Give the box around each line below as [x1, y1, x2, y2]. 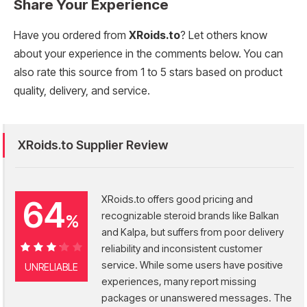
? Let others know [180, 28, 267, 42]
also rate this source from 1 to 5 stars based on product [14, 65, 282, 79]
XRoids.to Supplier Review [17, 137, 168, 152]
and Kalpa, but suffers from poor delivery [101, 225, 284, 238]
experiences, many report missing [101, 275, 256, 287]
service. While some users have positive [101, 258, 283, 271]
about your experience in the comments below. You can [14, 47, 283, 60]
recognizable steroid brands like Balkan [101, 209, 279, 221]
